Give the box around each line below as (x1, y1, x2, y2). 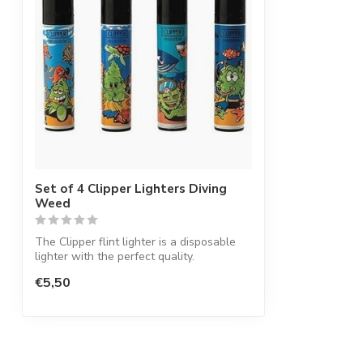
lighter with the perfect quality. (35, 249, 194, 265)
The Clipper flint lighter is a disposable (35, 234, 236, 250)
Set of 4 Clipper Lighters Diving (35, 180, 227, 198)
